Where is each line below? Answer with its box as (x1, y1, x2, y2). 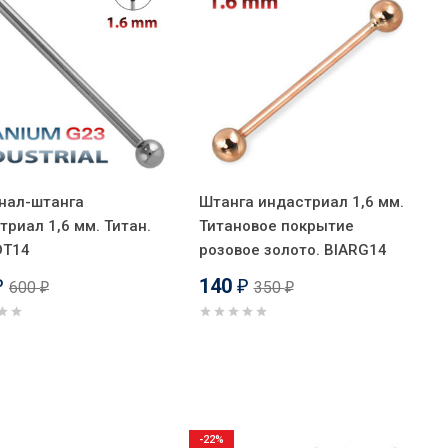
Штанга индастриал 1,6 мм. (198, 192, 404, 211)
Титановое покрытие (198, 216, 354, 235)
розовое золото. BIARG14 (198, 240, 387, 259)
